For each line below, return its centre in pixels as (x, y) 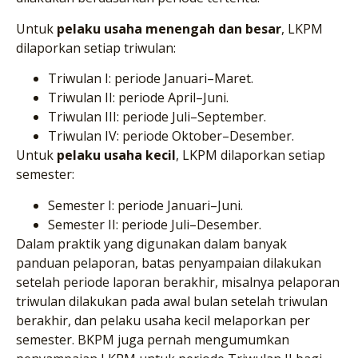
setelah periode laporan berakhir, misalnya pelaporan (178, 282)
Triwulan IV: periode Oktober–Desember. (171, 136)
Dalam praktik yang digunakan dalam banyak (151, 243)
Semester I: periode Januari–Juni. (145, 205)
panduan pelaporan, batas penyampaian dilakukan (169, 263)
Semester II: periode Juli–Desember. (155, 224)
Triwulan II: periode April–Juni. (138, 98)
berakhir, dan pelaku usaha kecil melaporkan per (163, 320)
